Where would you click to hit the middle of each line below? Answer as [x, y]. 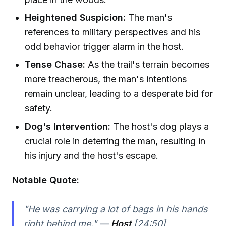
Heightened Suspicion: [75, 18]
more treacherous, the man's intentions [106, 79]
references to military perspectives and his [113, 32]
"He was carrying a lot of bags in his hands [116, 209]
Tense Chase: [55, 65]
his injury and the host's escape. [92, 155]
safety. [39, 108]
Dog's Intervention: [68, 126]
